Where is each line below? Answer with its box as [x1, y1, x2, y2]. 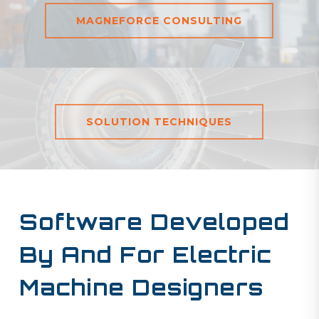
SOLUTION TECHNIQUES [86, 115, 233, 129]
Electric [172, 241, 272, 268]
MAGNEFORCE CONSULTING [76, 14, 243, 27]
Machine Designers [19, 273, 263, 300]
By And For [19, 241, 172, 268]
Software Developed [19, 208, 290, 235]
